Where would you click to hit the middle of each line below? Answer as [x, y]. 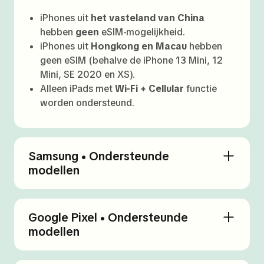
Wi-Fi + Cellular [149, 89]
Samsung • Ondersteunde [99, 156]
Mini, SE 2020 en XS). [88, 75]
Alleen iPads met [77, 89]
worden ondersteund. [87, 103]
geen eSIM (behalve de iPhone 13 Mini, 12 [131, 60]
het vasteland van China [148, 18]
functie [200, 89]
